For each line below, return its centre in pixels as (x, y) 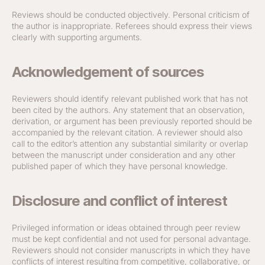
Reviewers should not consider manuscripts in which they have (131, 250)
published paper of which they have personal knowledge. (120, 166)
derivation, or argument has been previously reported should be (132, 121)
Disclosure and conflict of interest (120, 201)
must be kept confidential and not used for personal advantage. (131, 239)
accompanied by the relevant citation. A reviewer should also (127, 132)
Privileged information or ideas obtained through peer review (126, 227)
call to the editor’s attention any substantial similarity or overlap (130, 143)
